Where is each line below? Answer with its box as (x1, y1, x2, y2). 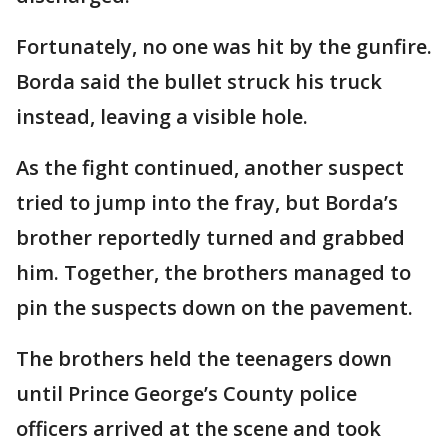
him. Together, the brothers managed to (16, 259, 411, 286)
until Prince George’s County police (16, 380, 357, 407)
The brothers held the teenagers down (16, 345, 392, 372)
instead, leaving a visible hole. (16, 103, 313, 130)
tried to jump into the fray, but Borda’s (16, 189, 398, 216)
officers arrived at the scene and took (16, 415, 381, 442)
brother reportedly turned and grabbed (16, 224, 405, 251)
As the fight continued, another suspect (16, 154, 404, 181)
